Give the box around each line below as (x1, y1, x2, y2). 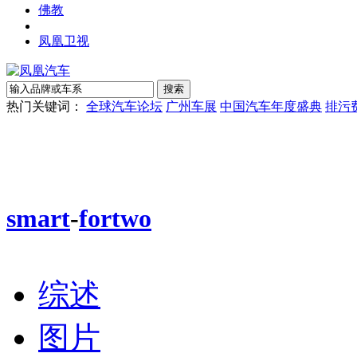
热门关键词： (6, 100, 83, 113)
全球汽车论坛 (86, 100, 163, 113)
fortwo (79, 204, 151, 233)
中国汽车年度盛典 (220, 100, 322, 113)
